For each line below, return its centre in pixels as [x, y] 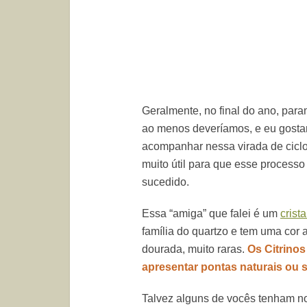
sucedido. [165, 182]
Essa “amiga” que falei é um [211, 213]
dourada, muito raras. [195, 249]
